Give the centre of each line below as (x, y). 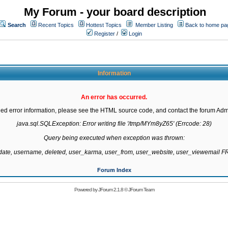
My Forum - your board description (115, 12)
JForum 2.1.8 (110, 190)
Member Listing (154, 25)
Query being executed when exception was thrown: (114, 138)
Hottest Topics (104, 25)
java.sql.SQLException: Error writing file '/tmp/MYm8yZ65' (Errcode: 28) (114, 124)
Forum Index (114, 170)
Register (104, 34)
